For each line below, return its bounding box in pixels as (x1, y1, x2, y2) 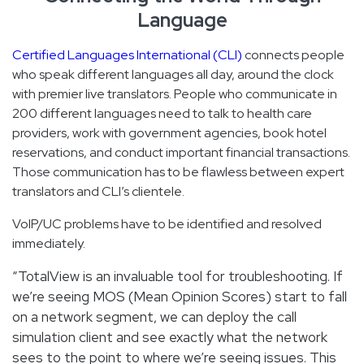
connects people (242, 45, 344, 63)
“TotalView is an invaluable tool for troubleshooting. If (12, 266, 343, 285)
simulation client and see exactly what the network (12, 327, 327, 346)
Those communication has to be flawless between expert (12, 162, 344, 180)
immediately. (12, 234, 85, 252)
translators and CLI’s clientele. (12, 182, 184, 200)
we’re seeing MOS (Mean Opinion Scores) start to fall (12, 287, 347, 305)
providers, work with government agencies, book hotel (12, 123, 327, 141)
